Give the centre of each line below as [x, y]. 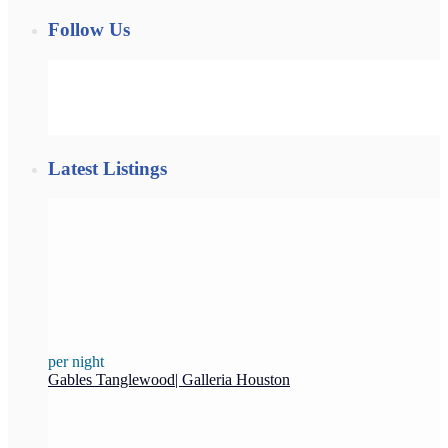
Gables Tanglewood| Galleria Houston [169, 379]
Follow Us [89, 30]
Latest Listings [107, 168]
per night [76, 361]
